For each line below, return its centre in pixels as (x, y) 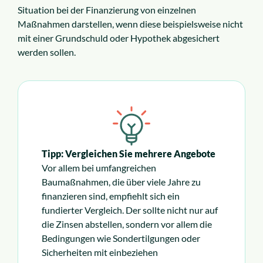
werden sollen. (47, 52)
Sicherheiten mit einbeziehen (100, 252)
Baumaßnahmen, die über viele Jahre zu (121, 182)
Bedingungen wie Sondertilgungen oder (121, 238)
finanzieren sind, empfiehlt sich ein (111, 196)
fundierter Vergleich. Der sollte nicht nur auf (130, 210)
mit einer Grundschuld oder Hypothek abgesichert (119, 38)
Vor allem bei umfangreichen (99, 168)
